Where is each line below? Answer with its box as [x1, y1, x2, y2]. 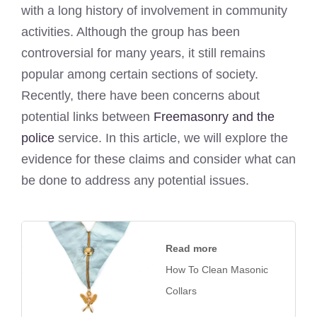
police [21, 131, 54, 145]
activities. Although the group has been [21, 25, 240, 39]
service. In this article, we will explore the [54, 131, 288, 145]
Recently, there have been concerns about [21, 88, 260, 103]
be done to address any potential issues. [21, 173, 249, 188]
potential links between [21, 110, 154, 124]
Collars [166, 285, 197, 297]
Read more [166, 243, 217, 255]
